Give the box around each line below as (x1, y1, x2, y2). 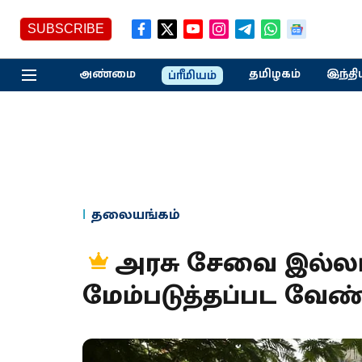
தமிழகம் (248, 65, 301, 82)
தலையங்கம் (91, 203, 180, 227)
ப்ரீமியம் (167, 67, 217, 84)
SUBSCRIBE (27, 22, 104, 36)
